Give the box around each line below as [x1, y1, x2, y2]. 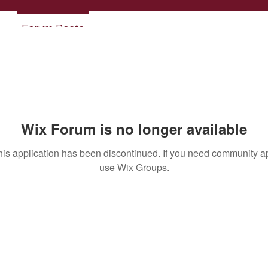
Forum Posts [22, 23, 84, 34]
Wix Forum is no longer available [21, 118, 247, 139]
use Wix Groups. [99, 160, 169, 174]
